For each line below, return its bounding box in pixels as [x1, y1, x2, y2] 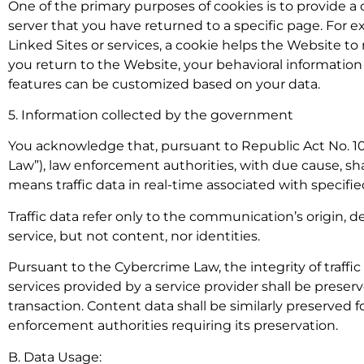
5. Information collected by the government [8, 106, 293, 123]
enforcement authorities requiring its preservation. [8, 318, 338, 334]
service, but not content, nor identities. [8, 227, 260, 244]
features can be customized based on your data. [8, 76, 320, 92]
